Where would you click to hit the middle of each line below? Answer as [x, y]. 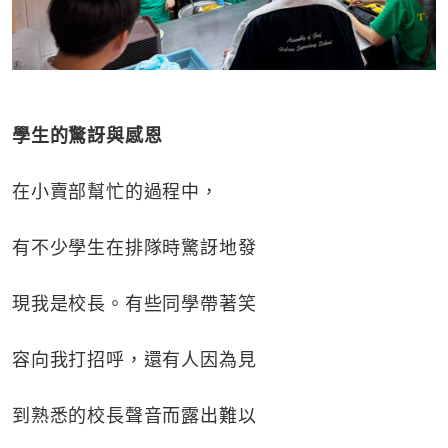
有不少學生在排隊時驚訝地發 [134, 247]
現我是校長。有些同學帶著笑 [134, 303]
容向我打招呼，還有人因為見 [134, 359]
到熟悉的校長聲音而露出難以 [134, 415]
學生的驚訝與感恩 [87, 135]
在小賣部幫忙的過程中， [115, 191]
